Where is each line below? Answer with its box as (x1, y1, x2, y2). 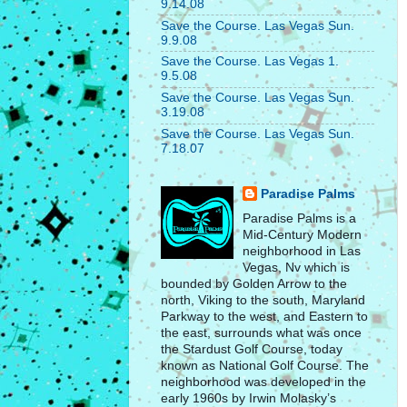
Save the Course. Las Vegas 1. (161, 55, 339, 69)
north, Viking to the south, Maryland (161, 293, 365, 308)
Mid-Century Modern (243, 228, 362, 243)
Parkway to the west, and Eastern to (161, 310, 368, 324)
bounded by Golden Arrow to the (161, 277, 347, 292)
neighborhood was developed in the (161, 375, 366, 390)
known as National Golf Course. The (161, 359, 369, 373)
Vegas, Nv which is (243, 261, 351, 275)
